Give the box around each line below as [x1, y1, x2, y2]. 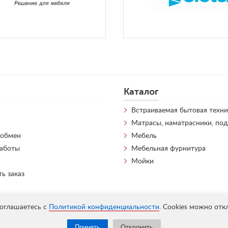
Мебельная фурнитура [131, 145, 206, 152]
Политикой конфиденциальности [48, 204, 159, 211]
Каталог [123, 86, 159, 97]
